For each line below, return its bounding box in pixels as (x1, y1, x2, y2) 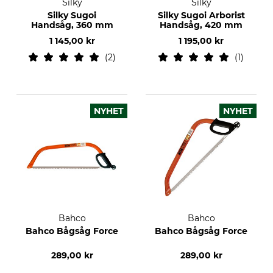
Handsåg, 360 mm (30, 19, 113, 30)
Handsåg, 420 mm (160, 19, 243, 30)
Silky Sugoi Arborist (157, 10, 245, 21)
